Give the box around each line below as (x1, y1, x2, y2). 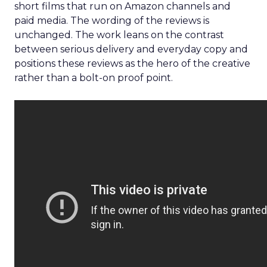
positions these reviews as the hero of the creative (14, 58, 250, 69)
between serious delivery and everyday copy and (14, 44, 248, 55)
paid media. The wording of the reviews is (14, 15, 209, 26)
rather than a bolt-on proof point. (14, 72, 173, 83)
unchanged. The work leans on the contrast (14, 29, 224, 41)
